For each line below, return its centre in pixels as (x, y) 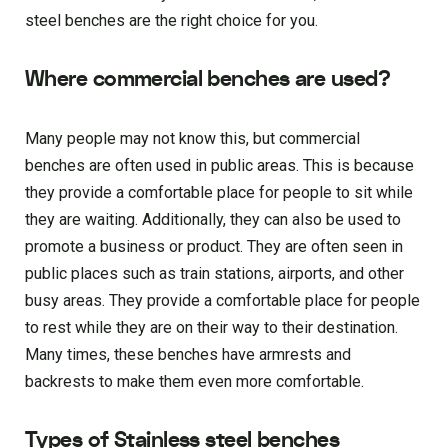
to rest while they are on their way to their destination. (211, 327)
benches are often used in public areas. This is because (219, 165)
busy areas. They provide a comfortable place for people (222, 300)
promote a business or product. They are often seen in (214, 246)
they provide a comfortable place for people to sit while (219, 192)
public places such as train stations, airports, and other (214, 273)
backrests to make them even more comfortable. (194, 381)
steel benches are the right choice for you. (171, 20)
